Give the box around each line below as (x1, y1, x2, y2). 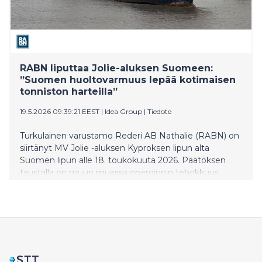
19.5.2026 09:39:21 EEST (20, 106, 99, 116)
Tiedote (147, 106, 171, 116)
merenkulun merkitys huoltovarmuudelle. (20, 191, 188, 202)
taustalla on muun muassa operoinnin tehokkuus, (20, 167, 220, 178)
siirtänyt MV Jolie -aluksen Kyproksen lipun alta (20, 142, 209, 153)
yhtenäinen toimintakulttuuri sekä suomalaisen (20, 179, 211, 190)
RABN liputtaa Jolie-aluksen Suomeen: (20, 62, 213, 74)
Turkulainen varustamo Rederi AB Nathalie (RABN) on (20, 130, 239, 141)
